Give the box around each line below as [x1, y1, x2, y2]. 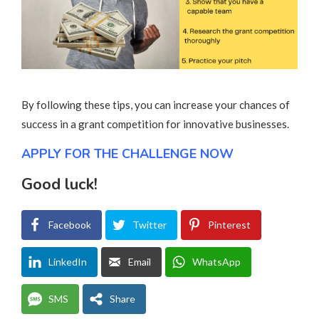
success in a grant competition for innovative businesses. [21, 117, 289, 130]
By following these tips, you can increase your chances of [21, 98, 290, 111]
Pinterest [208, 218, 251, 231]
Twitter [132, 218, 167, 231]
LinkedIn [48, 255, 87, 268]
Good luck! [21, 173, 98, 195]
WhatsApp [192, 255, 241, 268]
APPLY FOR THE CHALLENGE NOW [21, 145, 234, 162]
